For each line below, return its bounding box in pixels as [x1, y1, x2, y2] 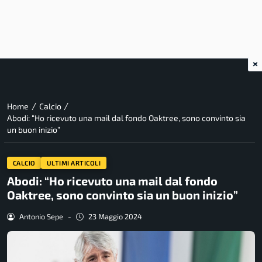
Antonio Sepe [19, 212, 63, 222]
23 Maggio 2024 [88, 212, 142, 222]
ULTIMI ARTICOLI [46, 158, 101, 167]
